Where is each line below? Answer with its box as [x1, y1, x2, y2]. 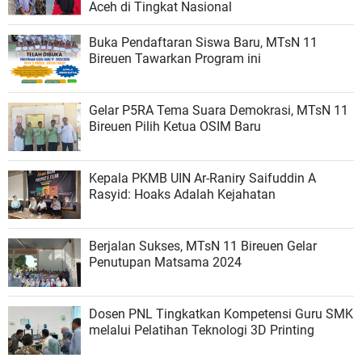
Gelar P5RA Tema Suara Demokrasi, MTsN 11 [89, 103, 348, 118]
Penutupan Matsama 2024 [89, 255, 242, 270]
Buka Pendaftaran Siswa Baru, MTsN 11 [89, 35, 318, 50]
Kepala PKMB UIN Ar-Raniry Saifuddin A [89, 170, 316, 186]
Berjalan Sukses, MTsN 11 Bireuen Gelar [89, 238, 317, 254]
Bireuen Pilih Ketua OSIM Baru [89, 119, 261, 134]
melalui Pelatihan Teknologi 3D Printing [89, 322, 314, 338]
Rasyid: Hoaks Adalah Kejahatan [134, 187, 276, 202]
